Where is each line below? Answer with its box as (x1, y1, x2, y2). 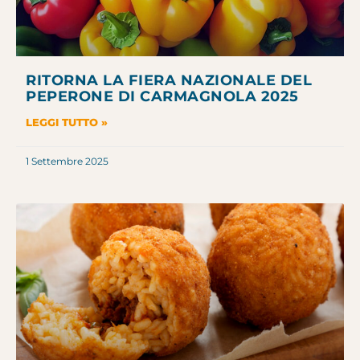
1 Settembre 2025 (26, 155, 108, 168)
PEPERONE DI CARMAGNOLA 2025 (26, 88, 299, 106)
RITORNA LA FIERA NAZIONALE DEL (26, 72, 312, 90)
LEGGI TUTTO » (26, 116, 108, 129)
